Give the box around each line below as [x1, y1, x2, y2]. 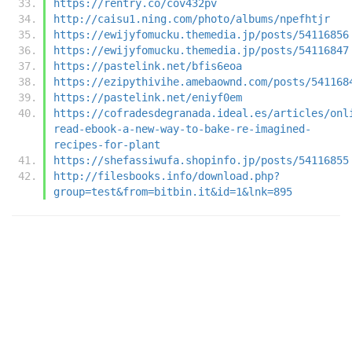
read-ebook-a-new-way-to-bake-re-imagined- [53, 122, 311, 135]
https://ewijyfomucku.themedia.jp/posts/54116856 [53, 27, 349, 41]
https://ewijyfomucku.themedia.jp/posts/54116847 [53, 43, 349, 57]
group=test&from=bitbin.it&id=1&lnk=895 [53, 185, 292, 198]
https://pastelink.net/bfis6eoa [53, 59, 242, 72]
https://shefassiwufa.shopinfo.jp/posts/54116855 [53, 153, 349, 167]
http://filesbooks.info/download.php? [53, 169, 280, 182]
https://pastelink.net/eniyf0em [53, 90, 242, 104]
